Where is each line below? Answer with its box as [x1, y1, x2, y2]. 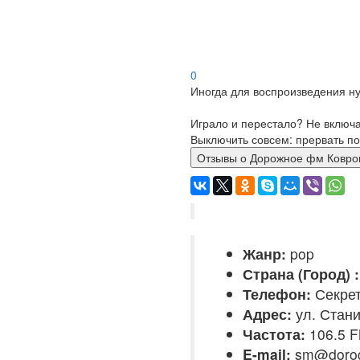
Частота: [243, 324, 305, 344]
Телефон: [243, 284, 311, 304]
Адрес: [243, 304, 292, 324]
